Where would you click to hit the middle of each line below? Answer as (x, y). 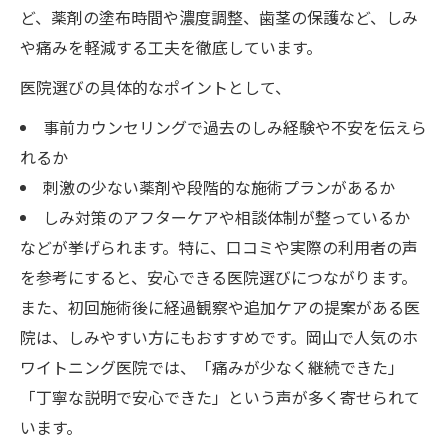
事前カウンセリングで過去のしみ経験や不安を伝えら (234, 126)
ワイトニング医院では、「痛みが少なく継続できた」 (212, 366)
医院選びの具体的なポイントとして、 (155, 86)
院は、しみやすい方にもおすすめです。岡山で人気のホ (219, 336)
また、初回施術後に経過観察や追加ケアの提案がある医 (220, 306)
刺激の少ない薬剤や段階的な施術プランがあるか (218, 186)
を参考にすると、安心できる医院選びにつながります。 (218, 276)
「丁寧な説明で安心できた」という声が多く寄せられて (220, 396)
